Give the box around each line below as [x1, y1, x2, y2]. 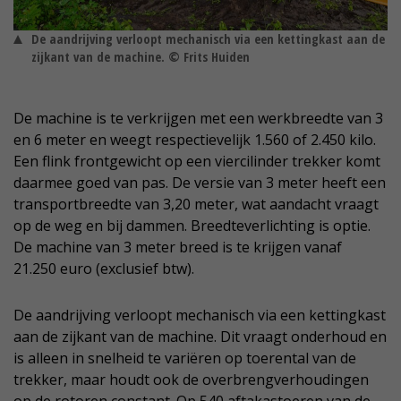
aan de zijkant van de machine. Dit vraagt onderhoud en [13, 327, 387, 347]
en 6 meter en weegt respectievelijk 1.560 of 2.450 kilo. [13, 130, 376, 150]
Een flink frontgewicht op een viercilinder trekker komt [13, 151, 380, 172]
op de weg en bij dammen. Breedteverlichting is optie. [13, 216, 371, 236]
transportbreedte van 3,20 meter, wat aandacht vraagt [13, 194, 379, 215]
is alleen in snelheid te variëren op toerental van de [13, 348, 356, 369]
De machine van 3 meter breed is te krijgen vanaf [13, 237, 342, 258]
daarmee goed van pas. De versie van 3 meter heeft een [13, 173, 386, 193]
